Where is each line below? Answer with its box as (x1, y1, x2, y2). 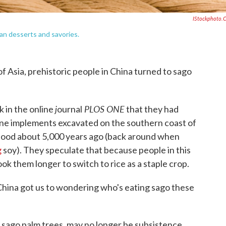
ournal (57, 103, 82, 115)
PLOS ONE (82, 102, 125, 115)
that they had (125, 103, 179, 115)
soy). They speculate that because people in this (2, 144, 191, 155)
